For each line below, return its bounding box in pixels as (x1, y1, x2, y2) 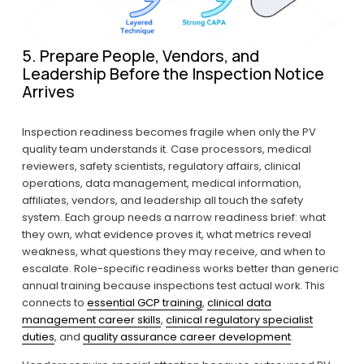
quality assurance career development (82, 328, 291, 344)
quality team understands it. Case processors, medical (21, 141, 311, 157)
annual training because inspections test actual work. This (21, 277, 325, 293)
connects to (21, 294, 87, 310)
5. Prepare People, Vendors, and (21, 44, 259, 67)
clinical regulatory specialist (165, 311, 313, 327)
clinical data (206, 294, 271, 310)
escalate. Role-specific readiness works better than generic (21, 260, 339, 276)
